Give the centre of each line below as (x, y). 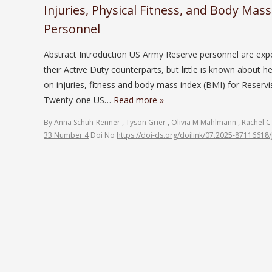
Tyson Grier (146, 122)
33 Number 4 (66, 135)
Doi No (104, 135)
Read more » (139, 100)
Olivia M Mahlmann (204, 122)
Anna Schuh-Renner (87, 122)
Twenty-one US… (79, 100)
